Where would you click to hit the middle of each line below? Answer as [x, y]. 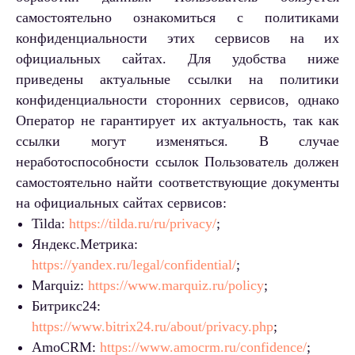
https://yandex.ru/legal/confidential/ [134, 265]
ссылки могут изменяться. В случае [177, 141]
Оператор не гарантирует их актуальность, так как [177, 121]
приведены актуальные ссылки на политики [177, 80]
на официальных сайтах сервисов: [121, 203]
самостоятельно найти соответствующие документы [177, 183]
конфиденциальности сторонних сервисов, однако [177, 100]
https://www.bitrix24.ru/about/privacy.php [153, 327]
